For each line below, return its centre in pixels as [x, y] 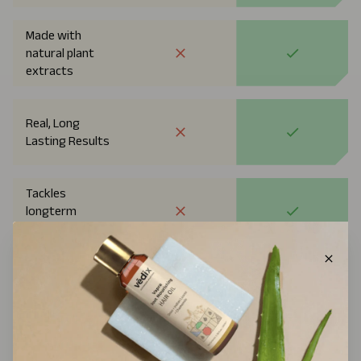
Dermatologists [69, 298]
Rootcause [55, 228]
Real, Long [53, 122]
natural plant [60, 52]
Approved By [60, 280]
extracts [50, 70]
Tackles [46, 193]
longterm [51, 210]
